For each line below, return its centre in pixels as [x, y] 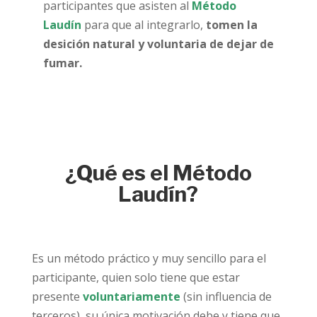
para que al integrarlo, [143, 25]
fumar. [62, 63]
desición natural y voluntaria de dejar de [158, 44]
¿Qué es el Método [158, 173]
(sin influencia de [227, 296]
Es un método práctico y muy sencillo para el [149, 258]
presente [57, 296]
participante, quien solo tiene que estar [136, 277]
